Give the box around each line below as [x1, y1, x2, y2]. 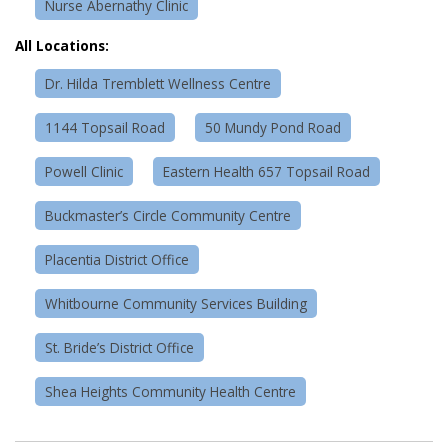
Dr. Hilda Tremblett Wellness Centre [45, 74, 271, 94]
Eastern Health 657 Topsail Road [163, 162, 370, 182]
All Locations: [15, 35, 109, 55]
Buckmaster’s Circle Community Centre [45, 206, 291, 226]
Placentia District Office [45, 250, 189, 270]
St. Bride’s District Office [45, 338, 194, 358]
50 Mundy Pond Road [205, 118, 341, 138]
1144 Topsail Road [45, 118, 165, 138]
